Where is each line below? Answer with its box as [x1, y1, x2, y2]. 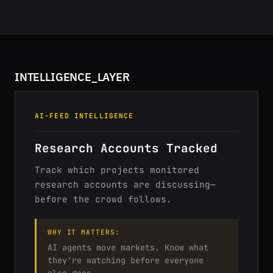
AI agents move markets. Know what [48, 242, 208, 253]
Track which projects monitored [35, 164, 199, 175]
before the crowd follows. [35, 193, 172, 205]
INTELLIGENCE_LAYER [15, 70, 130, 84]
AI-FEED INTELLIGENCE [35, 112, 134, 120]
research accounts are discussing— [35, 179, 216, 190]
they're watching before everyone [48, 255, 204, 266]
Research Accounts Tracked [35, 140, 218, 156]
